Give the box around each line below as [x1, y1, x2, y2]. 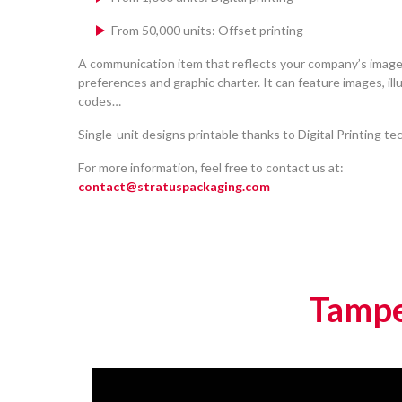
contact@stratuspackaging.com [78, 178, 270, 194]
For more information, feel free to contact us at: [78, 159, 344, 175]
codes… [78, 92, 121, 109]
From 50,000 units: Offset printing [111, 22, 303, 38]
